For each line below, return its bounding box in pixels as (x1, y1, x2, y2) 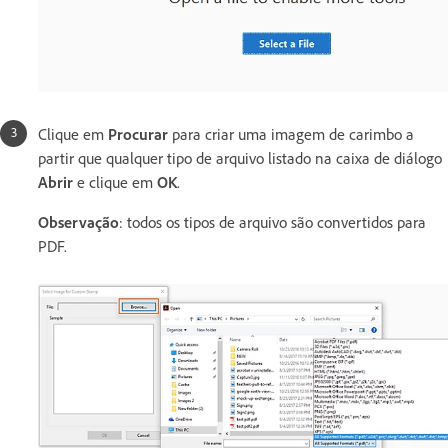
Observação (38, 212, 119, 233)
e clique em (73, 172, 157, 193)
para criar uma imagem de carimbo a (172, 124, 414, 145)
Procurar (108, 124, 172, 145)
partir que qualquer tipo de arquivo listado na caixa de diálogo (38, 148, 442, 169)
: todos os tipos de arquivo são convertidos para (119, 212, 426, 233)
